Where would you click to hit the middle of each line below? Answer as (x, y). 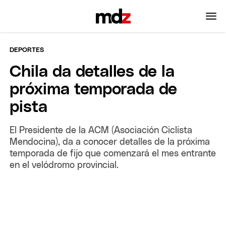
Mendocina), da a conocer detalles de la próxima (110, 142)
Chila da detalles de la (92, 72)
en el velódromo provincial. (64, 165)
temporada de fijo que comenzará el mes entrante (113, 154)
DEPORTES (27, 50)
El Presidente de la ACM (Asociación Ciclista (101, 130)
